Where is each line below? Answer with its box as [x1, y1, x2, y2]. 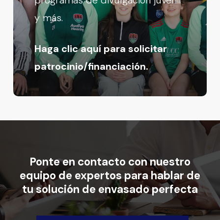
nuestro [149, 154, 191, 169]
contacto [77, 154, 126, 169]
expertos [74, 168, 122, 183]
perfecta [151, 182, 198, 196]
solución [35, 182, 80, 196]
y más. [34, 11, 63, 24]
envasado [98, 182, 149, 196]
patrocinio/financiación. [34, 59, 149, 73]
